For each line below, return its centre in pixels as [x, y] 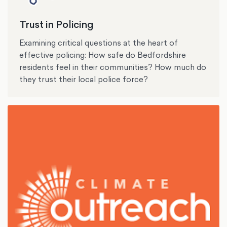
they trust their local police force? [84, 80]
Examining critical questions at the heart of [99, 43]
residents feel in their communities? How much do [113, 67]
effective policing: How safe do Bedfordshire [103, 55]
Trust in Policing [56, 24]
